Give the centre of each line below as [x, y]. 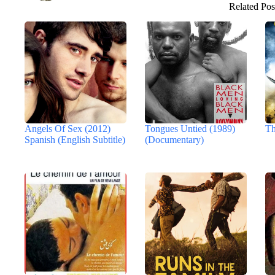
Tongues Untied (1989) [190, 128]
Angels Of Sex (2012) [68, 128]
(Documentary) [175, 139]
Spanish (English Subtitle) [75, 139]
